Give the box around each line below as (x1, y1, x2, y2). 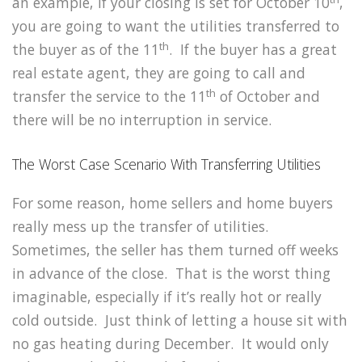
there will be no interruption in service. (12, 110, 271, 130)
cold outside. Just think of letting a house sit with (12, 310, 347, 330)
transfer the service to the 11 (12, 86, 206, 107)
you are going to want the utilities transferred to (12, 16, 339, 36)
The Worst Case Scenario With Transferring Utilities (12, 154, 321, 175)
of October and (216, 86, 320, 107)
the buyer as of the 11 (12, 40, 159, 60)
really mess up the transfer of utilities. (12, 217, 272, 237)
